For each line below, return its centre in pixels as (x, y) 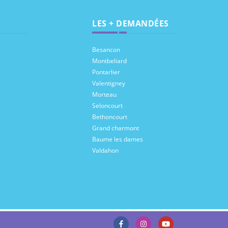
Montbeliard (109, 61)
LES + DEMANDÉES (131, 23)
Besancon (106, 50)
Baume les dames (118, 139)
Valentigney (109, 83)
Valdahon (105, 150)
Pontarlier (106, 72)
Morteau (104, 94)
